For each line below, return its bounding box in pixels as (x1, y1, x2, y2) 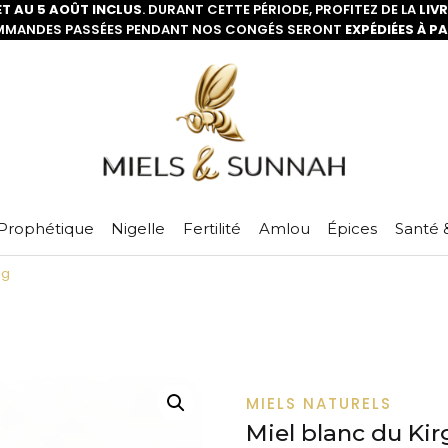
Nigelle (111, 218, 166, 238)
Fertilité (183, 218, 241, 238)
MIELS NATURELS (245, 392, 392, 414)
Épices (327, 218, 378, 238)
